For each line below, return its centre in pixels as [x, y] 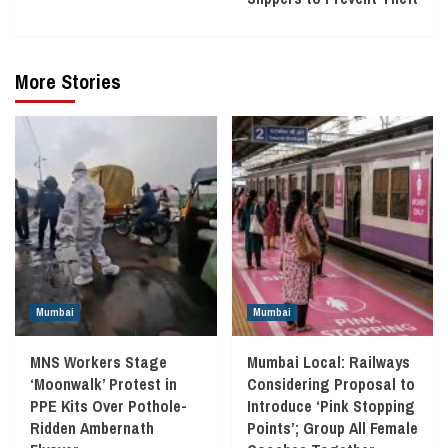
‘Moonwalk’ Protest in [103, 383]
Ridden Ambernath [92, 427]
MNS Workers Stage [98, 361]
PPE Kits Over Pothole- [108, 405]
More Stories [68, 81]
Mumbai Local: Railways [328, 361]
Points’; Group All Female [332, 427]
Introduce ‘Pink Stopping [330, 405]
